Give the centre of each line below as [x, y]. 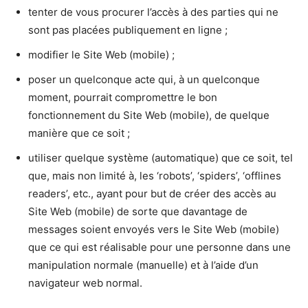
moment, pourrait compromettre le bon [123, 98]
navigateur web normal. [85, 283]
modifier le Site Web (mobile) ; [101, 55]
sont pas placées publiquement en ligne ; [128, 30]
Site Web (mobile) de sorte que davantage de [138, 212]
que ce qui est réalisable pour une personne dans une [159, 247]
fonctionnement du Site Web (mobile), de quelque [149, 115]
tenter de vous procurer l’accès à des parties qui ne [153, 12]
